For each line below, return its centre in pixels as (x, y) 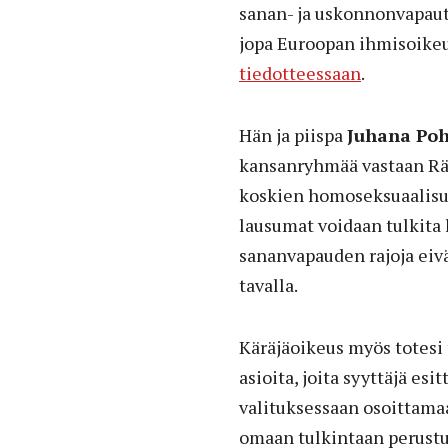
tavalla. (268, 284)
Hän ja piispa (293, 134)
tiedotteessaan (300, 72)
